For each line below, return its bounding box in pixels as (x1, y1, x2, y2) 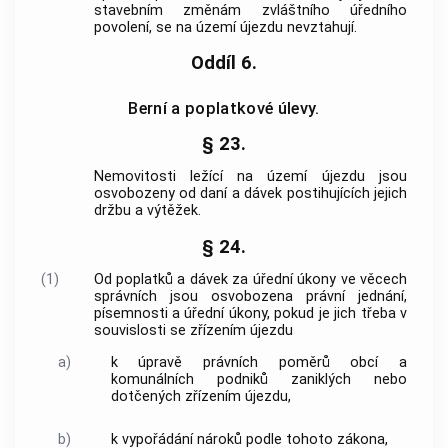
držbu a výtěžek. (93, 202, 201, 220)
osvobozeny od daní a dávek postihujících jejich (93, 185, 407, 203)
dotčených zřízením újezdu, (110, 388, 291, 405)
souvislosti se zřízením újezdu (93, 321, 293, 339)
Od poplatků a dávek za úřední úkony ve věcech (93, 270, 407, 288)
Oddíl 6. (191, 52, 257, 75)
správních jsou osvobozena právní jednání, (93, 287, 407, 305)
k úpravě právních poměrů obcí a (110, 354, 407, 371)
